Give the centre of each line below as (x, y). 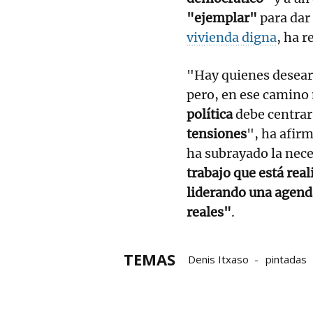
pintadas (286, 259)
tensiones (217, 133)
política (210, 114)
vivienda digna (232, 37)
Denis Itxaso (218, 259)
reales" (209, 212)
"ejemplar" (222, 17)
